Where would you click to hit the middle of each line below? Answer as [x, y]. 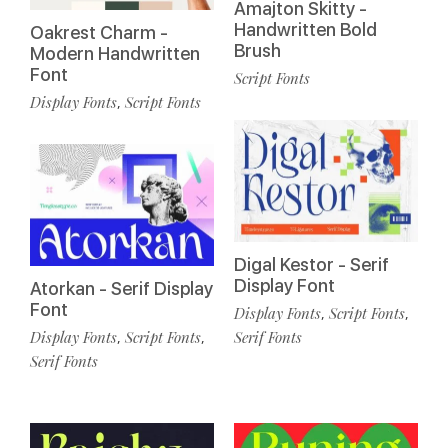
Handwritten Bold [305, 29]
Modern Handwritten [115, 53]
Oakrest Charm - [99, 32]
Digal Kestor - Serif [311, 265]
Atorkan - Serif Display [121, 289]
